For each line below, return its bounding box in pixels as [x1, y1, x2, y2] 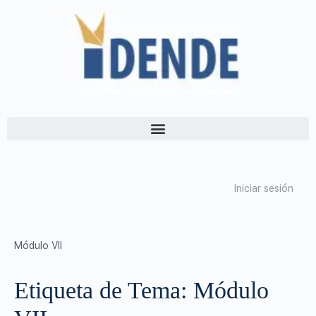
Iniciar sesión [234, 182, 293, 194]
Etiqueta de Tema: [14, 276, 193, 303]
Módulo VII [14, 239, 62, 251]
